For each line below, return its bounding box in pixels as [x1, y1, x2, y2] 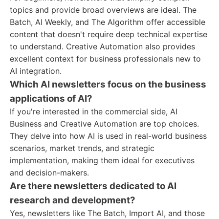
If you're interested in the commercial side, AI [10, 107, 177, 116]
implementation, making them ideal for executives [10, 155, 195, 165]
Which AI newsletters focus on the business [10, 79, 206, 90]
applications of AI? [10, 93, 92, 104]
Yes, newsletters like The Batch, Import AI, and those [10, 208, 205, 218]
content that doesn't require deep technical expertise [10, 29, 207, 39]
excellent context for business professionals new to [10, 54, 201, 64]
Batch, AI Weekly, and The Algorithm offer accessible [10, 17, 205, 27]
